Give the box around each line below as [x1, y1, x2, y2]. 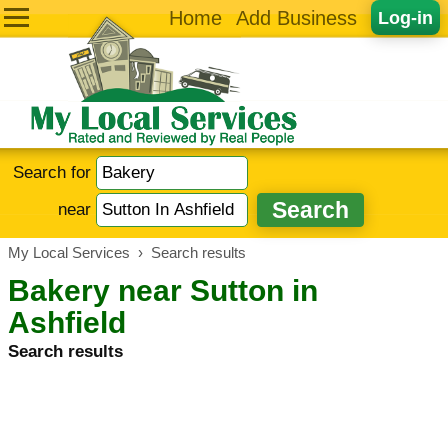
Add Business [236, 7, 357, 29]
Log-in [378, 7, 433, 28]
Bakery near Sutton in [8, 274, 318, 307]
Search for [13, 162, 97, 182]
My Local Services [8, 245, 130, 261]
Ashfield [8, 306, 126, 339]
